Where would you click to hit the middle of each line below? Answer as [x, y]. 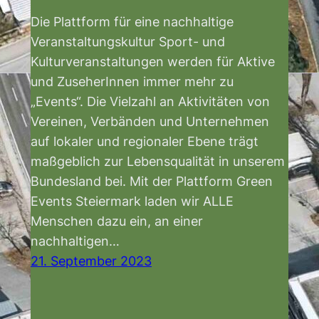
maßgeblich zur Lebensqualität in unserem [158, 161]
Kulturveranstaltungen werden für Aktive [153, 62]
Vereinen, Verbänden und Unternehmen [150, 121]
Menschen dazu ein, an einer [117, 221]
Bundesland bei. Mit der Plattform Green [152, 181]
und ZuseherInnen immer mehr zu [132, 82]
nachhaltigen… [75, 241]
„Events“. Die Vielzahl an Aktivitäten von [150, 101]
